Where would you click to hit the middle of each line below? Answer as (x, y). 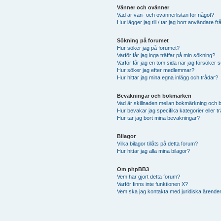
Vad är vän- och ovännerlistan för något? (165, 15)
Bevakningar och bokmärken (154, 95)
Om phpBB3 (133, 169)
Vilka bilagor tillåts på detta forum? (157, 143)
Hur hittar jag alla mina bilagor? (153, 151)
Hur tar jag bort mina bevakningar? (158, 118)
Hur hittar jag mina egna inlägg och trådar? (167, 77)
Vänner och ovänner (143, 7)
